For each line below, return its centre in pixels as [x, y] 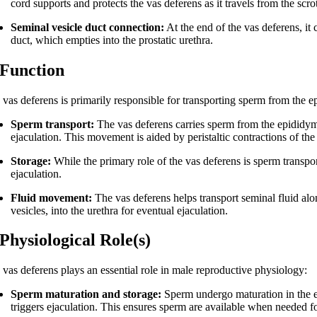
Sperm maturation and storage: [86, 294]
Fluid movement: [52, 197]
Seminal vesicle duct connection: [88, 27]
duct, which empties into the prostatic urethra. [112, 40]
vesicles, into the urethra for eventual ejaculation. [120, 210]
